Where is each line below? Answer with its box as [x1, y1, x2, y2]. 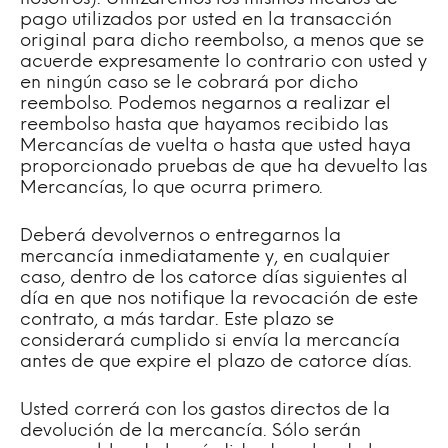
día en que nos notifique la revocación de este [20, 290, 418, 309]
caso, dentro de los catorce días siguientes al [20, 269, 408, 288]
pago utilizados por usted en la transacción [20, 11, 392, 30]
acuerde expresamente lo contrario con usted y [20, 53, 427, 72]
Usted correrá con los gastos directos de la [20, 401, 390, 420]
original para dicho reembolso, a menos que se [20, 32, 424, 51]
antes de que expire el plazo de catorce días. [20, 353, 412, 372]
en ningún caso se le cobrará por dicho [20, 74, 358, 93]
